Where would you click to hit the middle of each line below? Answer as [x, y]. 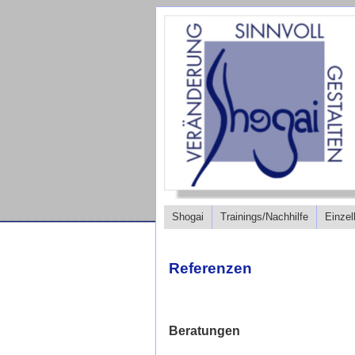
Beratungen [204, 330]
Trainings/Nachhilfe [264, 217]
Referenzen [210, 268]
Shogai [188, 217]
